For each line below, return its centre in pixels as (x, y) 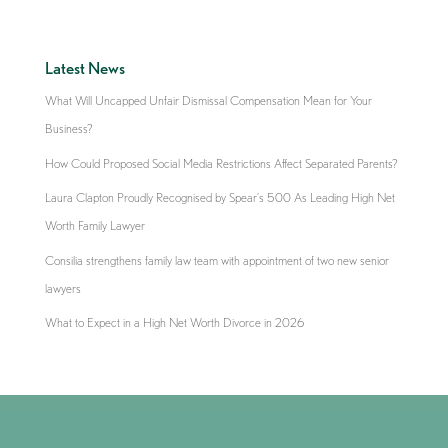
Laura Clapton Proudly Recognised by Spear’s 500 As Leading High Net (219, 197)
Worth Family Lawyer (94, 225)
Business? (68, 128)
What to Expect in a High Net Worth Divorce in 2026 (174, 322)
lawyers (62, 288)
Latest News (84, 68)
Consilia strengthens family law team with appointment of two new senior (216, 260)
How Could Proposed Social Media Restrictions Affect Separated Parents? (221, 163)
